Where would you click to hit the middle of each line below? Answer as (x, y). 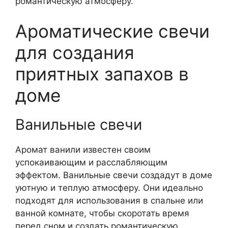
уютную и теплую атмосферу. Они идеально (109, 188)
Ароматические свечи (112, 31)
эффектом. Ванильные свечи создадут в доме (114, 175)
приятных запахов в (102, 74)
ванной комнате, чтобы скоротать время (102, 213)
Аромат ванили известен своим (83, 150)
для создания (75, 52)
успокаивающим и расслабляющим (91, 162)
